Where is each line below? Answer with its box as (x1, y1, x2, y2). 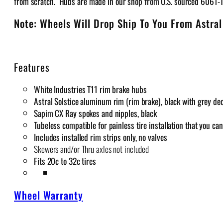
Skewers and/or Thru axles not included (34, 142, 149, 155)
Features (14, 59, 50, 75)
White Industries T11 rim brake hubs (34, 82, 147, 96)
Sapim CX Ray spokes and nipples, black (34, 106, 157, 119)
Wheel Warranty (14, 187, 83, 203)
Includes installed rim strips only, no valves (34, 130, 167, 143)
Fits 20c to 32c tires (34, 154, 96, 167)
